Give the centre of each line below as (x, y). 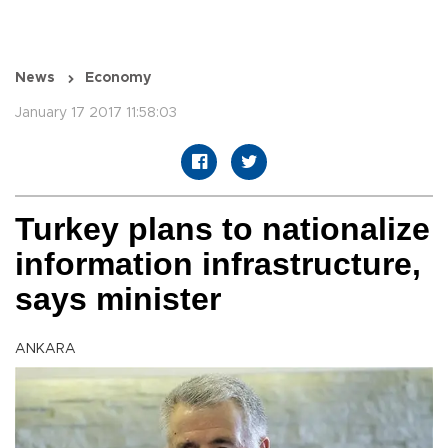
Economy (118, 78)
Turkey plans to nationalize (222, 229)
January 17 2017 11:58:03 (96, 113)
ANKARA (45, 349)
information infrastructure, (218, 264)
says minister (118, 299)
